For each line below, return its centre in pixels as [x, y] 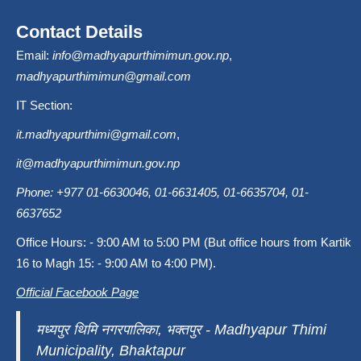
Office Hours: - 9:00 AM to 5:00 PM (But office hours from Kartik [184, 243]
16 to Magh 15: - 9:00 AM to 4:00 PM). [116, 263]
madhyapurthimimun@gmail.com [104, 77]
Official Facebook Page [77, 293]
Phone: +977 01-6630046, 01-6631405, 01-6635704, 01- [162, 193]
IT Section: [44, 106]
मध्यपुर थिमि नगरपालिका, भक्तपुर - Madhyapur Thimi [181, 330]
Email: [34, 56]
